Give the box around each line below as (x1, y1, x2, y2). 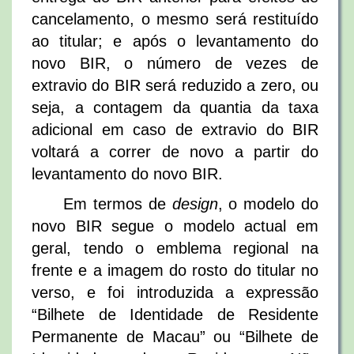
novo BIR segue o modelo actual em (32, 217, 318, 235)
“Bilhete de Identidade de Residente (32, 306, 318, 323)
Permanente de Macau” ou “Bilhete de (32, 328, 318, 345)
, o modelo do (217, 195, 318, 213)
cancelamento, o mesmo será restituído (32, 10, 318, 28)
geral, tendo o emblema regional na (32, 239, 318, 257)
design (171, 195, 218, 213)
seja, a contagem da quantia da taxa (32, 99, 318, 116)
